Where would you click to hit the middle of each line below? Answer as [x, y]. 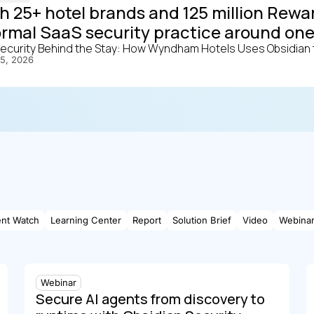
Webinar [58, 282]
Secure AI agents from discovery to [150, 299]
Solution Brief [202, 220]
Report [146, 220]
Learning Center [86, 220]
